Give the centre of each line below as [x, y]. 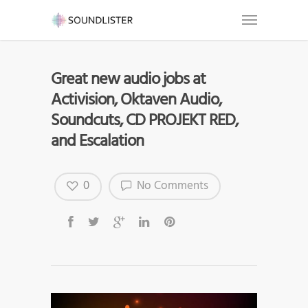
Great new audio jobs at [128, 80]
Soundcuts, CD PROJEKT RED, [144, 121]
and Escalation [97, 142]
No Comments [171, 186]
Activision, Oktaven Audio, [136, 100]
